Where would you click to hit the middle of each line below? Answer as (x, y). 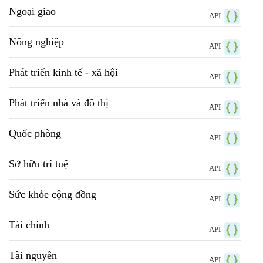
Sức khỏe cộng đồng (53, 195)
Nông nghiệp (36, 42)
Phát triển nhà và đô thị (59, 103)
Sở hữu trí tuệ (38, 164)
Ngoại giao (32, 11)
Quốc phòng (35, 134)
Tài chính (29, 225)
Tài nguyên (33, 256)
